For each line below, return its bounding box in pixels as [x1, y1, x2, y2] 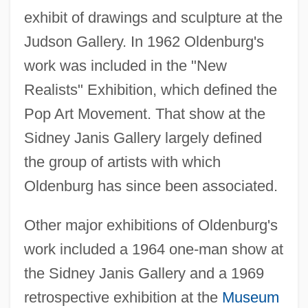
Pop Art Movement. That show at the [23, 104, 265, 122]
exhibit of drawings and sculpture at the [23, 8, 283, 26]
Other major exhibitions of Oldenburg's [23, 216, 278, 234]
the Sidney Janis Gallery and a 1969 [23, 264, 264, 282]
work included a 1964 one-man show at [23, 240, 283, 258]
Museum [221, 288, 279, 306]
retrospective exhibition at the [23, 288, 222, 306]
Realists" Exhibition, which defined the [23, 80, 277, 98]
